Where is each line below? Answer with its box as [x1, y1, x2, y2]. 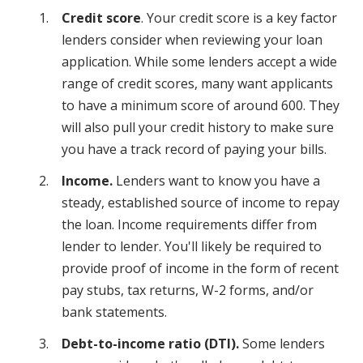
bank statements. [62, 303, 167, 322]
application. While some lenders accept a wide [62, 53, 337, 71]
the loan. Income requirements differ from [62, 216, 317, 234]
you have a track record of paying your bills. [62, 140, 327, 159]
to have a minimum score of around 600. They [62, 96, 340, 115]
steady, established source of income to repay [62, 194, 340, 212]
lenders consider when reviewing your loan [62, 31, 322, 49]
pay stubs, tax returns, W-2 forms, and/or [62, 281, 314, 300]
